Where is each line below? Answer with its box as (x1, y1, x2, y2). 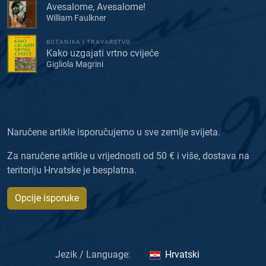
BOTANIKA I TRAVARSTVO (46, 38, 131, 45)
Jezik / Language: (55, 249, 131, 261)
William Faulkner (46, 12, 106, 23)
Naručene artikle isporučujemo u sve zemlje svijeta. (7, 126, 220, 138)
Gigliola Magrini (46, 59, 103, 69)
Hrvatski (165, 249, 199, 261)
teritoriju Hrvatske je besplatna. (7, 164, 137, 176)
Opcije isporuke (15, 192, 79, 204)
